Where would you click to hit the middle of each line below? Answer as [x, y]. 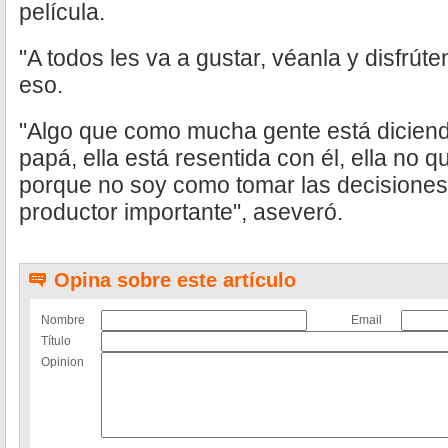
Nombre [63, 320]
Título [56, 341]
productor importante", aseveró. [181, 212]
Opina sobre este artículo [175, 280]
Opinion [62, 362]
